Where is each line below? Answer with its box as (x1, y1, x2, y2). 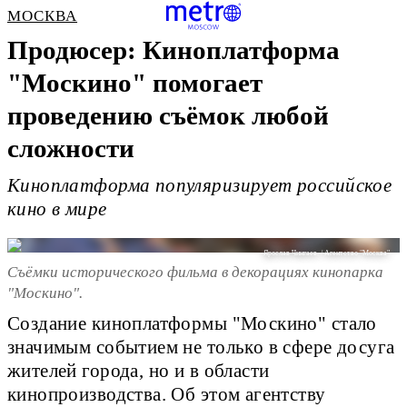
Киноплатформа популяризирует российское (7, 175, 392, 196)
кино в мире (7, 199, 107, 220)
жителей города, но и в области (7, 361, 270, 382)
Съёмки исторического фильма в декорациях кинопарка (7, 263, 383, 281)
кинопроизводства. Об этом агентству (7, 384, 326, 405)
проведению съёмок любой (7, 101, 329, 130)
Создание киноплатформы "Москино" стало (7, 313, 377, 334)
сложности (7, 134, 134, 163)
